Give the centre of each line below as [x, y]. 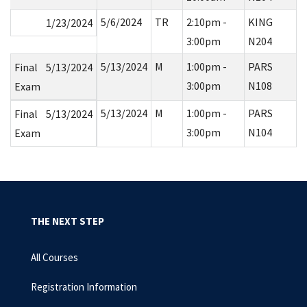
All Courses [54, 257]
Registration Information [84, 287]
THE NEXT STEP [67, 221]
